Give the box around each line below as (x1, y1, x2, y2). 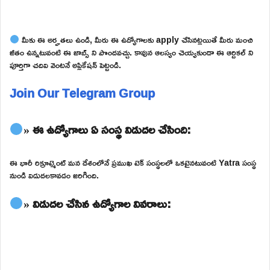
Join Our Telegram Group (10, 81, 155, 104)
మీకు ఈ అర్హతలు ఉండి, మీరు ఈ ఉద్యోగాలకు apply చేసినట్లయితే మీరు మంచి (19, 31, 253, 48)
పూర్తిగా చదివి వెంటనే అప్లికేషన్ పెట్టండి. (10, 56, 121, 73)
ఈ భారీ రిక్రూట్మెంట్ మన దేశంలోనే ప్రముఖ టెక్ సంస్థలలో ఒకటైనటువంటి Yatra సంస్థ (10, 154, 256, 171)
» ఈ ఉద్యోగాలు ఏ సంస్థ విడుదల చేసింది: (23, 117, 191, 140)
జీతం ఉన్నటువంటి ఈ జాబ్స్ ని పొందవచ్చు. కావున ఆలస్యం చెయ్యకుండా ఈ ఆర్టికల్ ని (10, 43, 253, 60)
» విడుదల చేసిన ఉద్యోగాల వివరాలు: (23, 191, 171, 215)
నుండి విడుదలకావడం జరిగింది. (10, 166, 99, 183)
